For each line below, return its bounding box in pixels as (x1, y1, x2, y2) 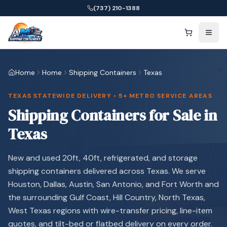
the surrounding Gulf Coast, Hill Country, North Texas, (8, 192, 205, 203)
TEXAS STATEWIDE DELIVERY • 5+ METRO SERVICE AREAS (8, 92, 212, 100)
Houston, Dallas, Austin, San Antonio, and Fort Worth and (8, 179, 219, 190)
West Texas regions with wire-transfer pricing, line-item (8, 205, 212, 216)
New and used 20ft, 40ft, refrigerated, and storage (8, 153, 198, 163)
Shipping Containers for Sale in (8, 105, 217, 126)
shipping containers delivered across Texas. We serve (8, 166, 206, 176)
